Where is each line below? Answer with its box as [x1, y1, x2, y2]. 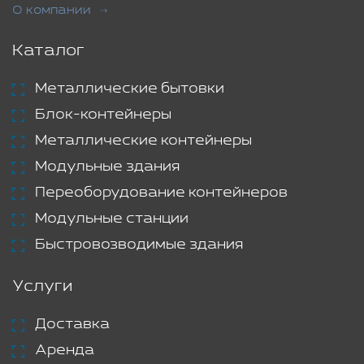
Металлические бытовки [35, 80, 224, 97]
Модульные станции [35, 210, 188, 227]
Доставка [35, 316, 110, 332]
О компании [12, 3, 91, 17]
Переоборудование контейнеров [35, 184, 288, 201]
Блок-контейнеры [35, 106, 171, 123]
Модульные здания [35, 158, 180, 175]
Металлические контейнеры [35, 132, 252, 149]
